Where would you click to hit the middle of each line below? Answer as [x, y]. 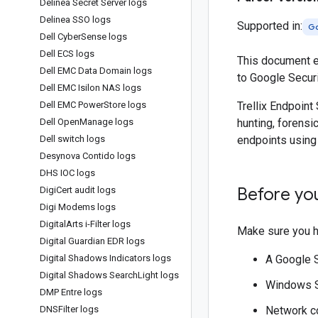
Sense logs [104, 37]
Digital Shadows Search [89, 275]
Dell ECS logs [67, 54]
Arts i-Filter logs [98, 224]
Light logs [158, 275]
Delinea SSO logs [75, 20]
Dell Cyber [60, 37]
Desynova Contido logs [88, 156]
